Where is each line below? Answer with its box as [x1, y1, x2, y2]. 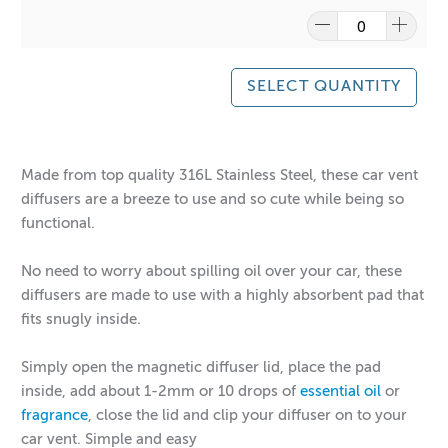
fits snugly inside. [21, 311, 142, 327]
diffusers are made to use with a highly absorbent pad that [21, 287, 425, 303]
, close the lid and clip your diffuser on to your [88, 407, 408, 423]
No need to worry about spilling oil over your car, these [21, 263, 403, 279]
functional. [21, 215, 96, 231]
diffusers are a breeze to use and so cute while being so [21, 191, 405, 207]
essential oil [300, 383, 382, 399]
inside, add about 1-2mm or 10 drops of [21, 383, 301, 399]
